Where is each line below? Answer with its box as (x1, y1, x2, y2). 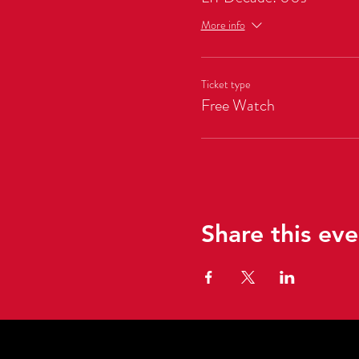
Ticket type (200, 75, 251, 92)
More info (200, 17, 245, 34)
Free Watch (200, 93, 275, 117)
